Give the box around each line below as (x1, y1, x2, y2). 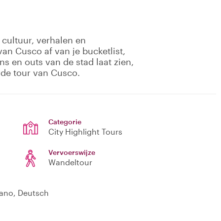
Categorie (48, 117, 81, 126)
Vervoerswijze (48, 148, 95, 157)
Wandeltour (48, 157, 92, 167)
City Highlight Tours (48, 127, 122, 137)
